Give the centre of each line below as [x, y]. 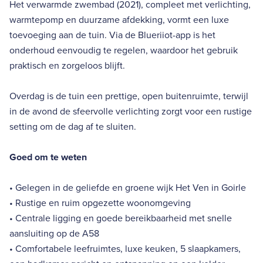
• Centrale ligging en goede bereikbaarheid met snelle [121, 218]
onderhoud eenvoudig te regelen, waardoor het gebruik [124, 50]
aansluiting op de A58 [54, 233]
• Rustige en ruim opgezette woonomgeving [100, 203]
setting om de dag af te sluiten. [73, 127]
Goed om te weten [48, 157]
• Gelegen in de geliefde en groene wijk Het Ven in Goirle [128, 188]
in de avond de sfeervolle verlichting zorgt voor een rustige [131, 111]
